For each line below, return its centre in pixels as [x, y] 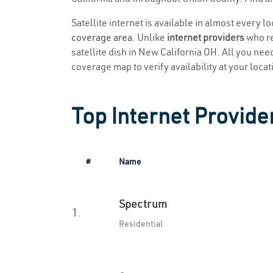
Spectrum [143, 204]
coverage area [102, 37]
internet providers [206, 37]
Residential [141, 224]
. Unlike [150, 37]
